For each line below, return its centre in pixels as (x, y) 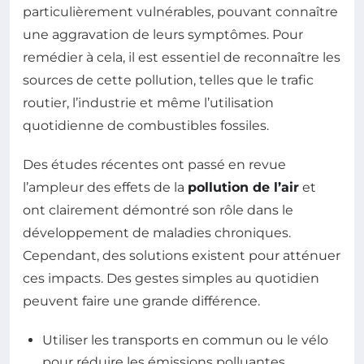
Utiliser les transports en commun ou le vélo (185, 340)
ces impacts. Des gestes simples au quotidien (171, 278)
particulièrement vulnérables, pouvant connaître (180, 11)
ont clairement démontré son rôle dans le (158, 210)
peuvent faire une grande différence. (141, 301)
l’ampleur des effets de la (105, 187)
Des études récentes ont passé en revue (154, 164)
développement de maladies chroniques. (157, 232)
